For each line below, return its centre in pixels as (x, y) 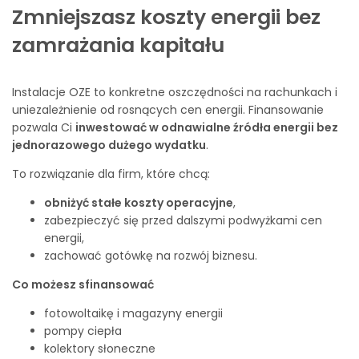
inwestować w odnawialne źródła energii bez (207, 127)
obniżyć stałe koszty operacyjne (139, 203)
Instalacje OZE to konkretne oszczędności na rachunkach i (175, 92)
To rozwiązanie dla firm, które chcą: (111, 174)
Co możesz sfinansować (83, 284)
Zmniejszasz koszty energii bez (166, 17)
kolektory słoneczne (100, 349)
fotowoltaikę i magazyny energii (133, 313)
